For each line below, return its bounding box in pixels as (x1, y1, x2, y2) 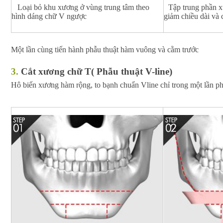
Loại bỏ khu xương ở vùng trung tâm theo (17, 2, 149, 11)
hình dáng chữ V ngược (11, 11, 87, 20)
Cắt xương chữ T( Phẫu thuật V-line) (21, 66, 172, 77)
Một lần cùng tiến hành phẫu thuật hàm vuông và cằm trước (11, 45, 199, 54)
